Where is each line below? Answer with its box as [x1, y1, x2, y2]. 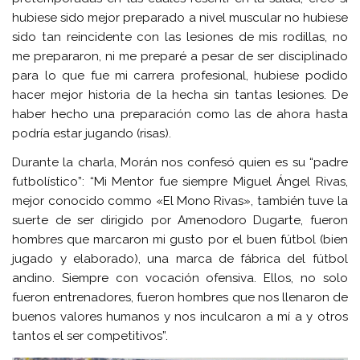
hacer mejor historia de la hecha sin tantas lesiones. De [12, 88, 348, 103]
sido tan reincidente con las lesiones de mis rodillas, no [12, 30, 348, 45]
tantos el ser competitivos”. [12, 328, 169, 343]
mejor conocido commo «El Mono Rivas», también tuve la [12, 193, 348, 208]
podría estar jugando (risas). [12, 126, 172, 141]
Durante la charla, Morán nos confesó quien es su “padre [12, 154, 348, 170]
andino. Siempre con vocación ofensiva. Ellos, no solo [12, 270, 348, 285]
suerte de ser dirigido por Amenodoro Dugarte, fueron [12, 212, 348, 227]
